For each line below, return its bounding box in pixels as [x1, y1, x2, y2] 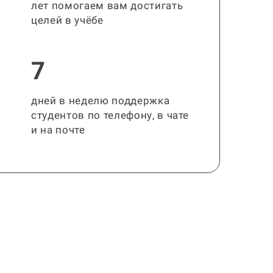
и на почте [31, 124, 85, 136]
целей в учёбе [31, 14, 104, 26]
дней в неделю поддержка [31, 94, 170, 107]
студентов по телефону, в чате [31, 109, 190, 121]
